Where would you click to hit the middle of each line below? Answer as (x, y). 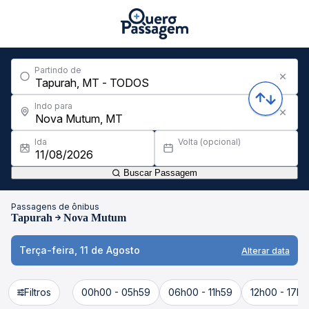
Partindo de (58, 70)
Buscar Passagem (159, 173)
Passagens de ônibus (55, 207)
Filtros (38, 292)
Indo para (53, 106)
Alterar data (266, 250)
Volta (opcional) (209, 142)
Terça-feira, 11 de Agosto (80, 250)
